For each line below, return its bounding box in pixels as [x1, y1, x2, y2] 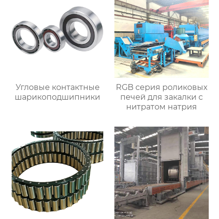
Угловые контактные [15, 82, 100, 92]
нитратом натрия [126, 102, 197, 111]
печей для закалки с [120, 92, 203, 102]
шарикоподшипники [15, 92, 101, 102]
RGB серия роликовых [115, 82, 207, 92]
